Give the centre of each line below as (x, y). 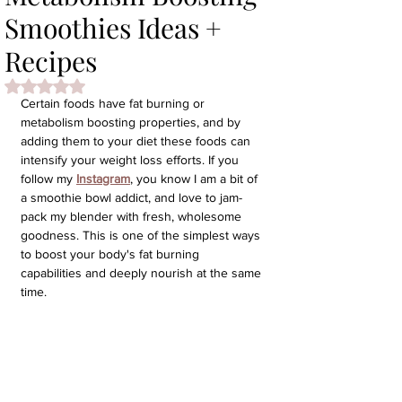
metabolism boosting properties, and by (132, 122)
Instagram (103, 179)
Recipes (51, 61)
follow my (48, 179)
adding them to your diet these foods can (137, 141)
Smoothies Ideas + (113, 28)
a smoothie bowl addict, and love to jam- (131, 197)
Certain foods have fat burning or (114, 103)
